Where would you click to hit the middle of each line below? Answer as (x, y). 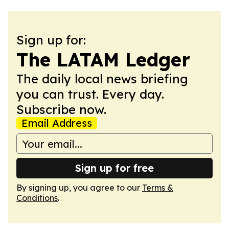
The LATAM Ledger (103, 60)
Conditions (37, 198)
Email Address (57, 123)
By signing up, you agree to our (79, 188)
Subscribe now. (61, 109)
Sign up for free (114, 168)
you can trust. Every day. (90, 94)
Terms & (158, 188)
